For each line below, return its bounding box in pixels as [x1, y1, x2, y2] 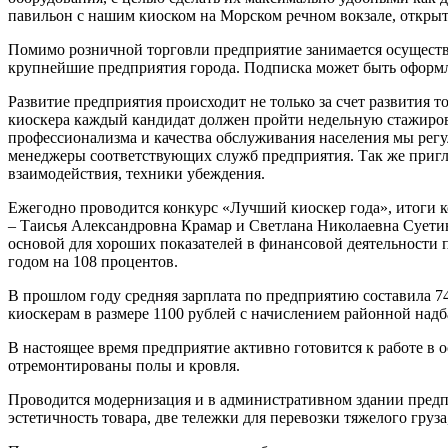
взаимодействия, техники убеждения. [8, 165, 265, 182]
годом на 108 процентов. [8, 253, 178, 270]
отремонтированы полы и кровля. [8, 357, 240, 374]
